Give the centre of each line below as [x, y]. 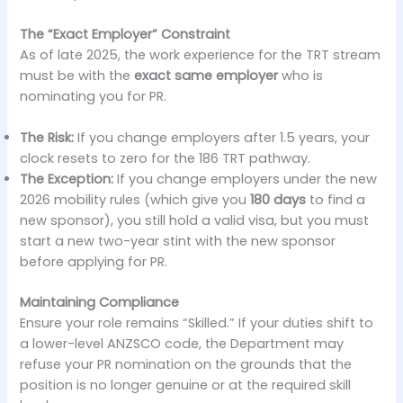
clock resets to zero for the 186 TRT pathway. [166, 159]
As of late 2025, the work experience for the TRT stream [201, 54]
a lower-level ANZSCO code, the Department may [182, 344]
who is [301, 75]
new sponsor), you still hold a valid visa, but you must [195, 221]
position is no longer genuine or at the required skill [186, 385]
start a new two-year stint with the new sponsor [178, 242]
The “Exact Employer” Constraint [125, 34]
